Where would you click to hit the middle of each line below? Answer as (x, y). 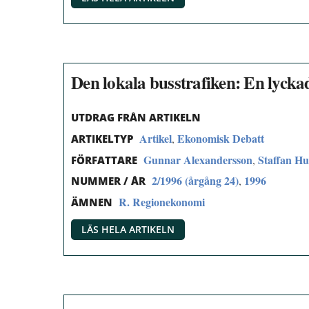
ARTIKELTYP (102, 138)
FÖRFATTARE (104, 160)
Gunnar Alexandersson (198, 159)
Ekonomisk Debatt (221, 138)
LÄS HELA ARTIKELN (128, 229)
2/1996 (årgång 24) (195, 181)
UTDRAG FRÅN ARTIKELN (136, 118)
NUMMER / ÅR (108, 181)
